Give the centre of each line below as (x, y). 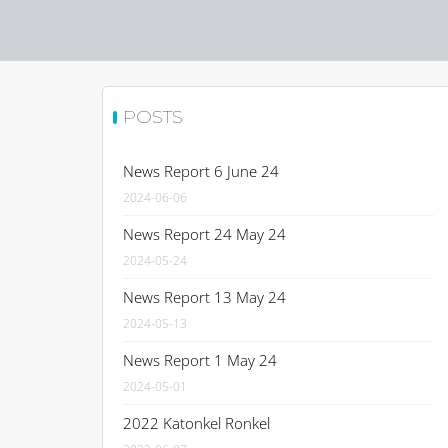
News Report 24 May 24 (204, 234)
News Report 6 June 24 (201, 171)
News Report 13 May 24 (204, 297)
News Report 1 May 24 (200, 360)
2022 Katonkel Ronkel (196, 423)
